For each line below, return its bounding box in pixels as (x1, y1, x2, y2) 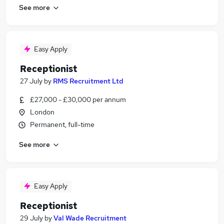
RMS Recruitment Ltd (53, 76, 123, 85)
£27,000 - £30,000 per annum (30, 95, 126, 104)
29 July (20, 213, 43, 222)
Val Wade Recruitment (53, 213, 126, 222)
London (30, 107, 54, 116)
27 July (20, 76, 42, 85)
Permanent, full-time (30, 120, 94, 129)
